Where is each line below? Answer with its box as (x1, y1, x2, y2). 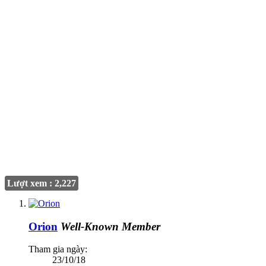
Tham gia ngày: (28, 244, 87, 255)
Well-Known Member (61, 220, 160, 233)
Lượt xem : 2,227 (7, 178, 76, 188)
